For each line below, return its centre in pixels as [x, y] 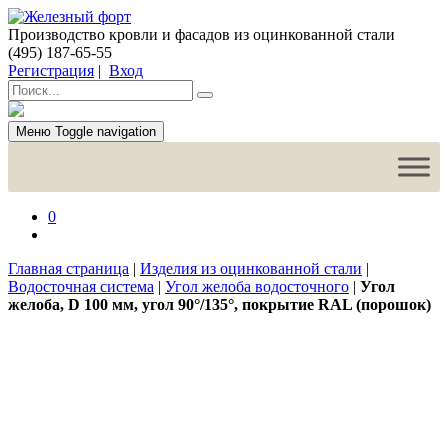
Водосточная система [81, 286]
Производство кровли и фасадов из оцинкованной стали [201, 34]
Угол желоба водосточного [257, 286]
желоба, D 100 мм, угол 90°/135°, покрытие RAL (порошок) [219, 304]
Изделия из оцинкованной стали [251, 268]
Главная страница [68, 268]
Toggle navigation [105, 131]
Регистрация [51, 70]
